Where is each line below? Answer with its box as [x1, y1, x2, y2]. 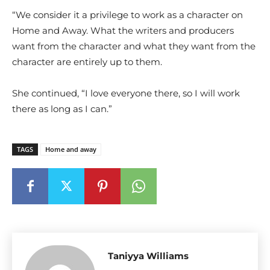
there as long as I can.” [12, 103, 112, 115]
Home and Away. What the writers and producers [12, 25, 234, 36]
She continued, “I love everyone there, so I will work [12, 87, 240, 99]
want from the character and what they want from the [12, 40, 256, 52]
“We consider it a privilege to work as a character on [12, 9, 243, 20]
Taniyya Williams [108, 250, 189, 262]
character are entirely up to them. [12, 56, 162, 67]
